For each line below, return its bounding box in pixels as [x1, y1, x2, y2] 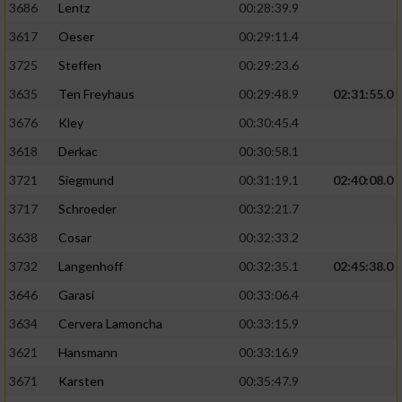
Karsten [58, 373, 104, 389]
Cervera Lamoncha [58, 316, 162, 332]
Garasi [58, 287, 94, 303]
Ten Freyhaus [58, 86, 135, 102]
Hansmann [58, 345, 118, 361]
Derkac [58, 144, 98, 160]
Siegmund [58, 172, 114, 188]
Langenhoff [58, 258, 123, 275]
